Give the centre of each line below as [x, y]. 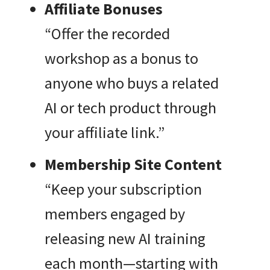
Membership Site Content [133, 165]
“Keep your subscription [123, 189]
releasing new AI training [125, 239]
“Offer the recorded [107, 34]
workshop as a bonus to [121, 58]
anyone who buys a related [132, 83]
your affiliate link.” [105, 133]
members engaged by [115, 214]
